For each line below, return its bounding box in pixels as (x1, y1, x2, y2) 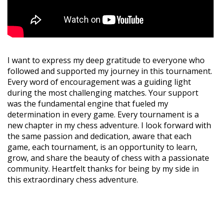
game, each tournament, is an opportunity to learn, (7, 141, 197, 152)
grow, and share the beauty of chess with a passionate (7, 152, 209, 163)
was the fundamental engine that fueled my (7, 98, 168, 109)
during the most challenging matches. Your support (7, 87, 198, 98)
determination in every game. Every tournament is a (7, 109, 199, 120)
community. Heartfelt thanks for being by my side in (7, 163, 199, 174)
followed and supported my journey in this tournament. (7, 65, 212, 76)
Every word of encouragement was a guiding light (7, 76, 191, 87)
